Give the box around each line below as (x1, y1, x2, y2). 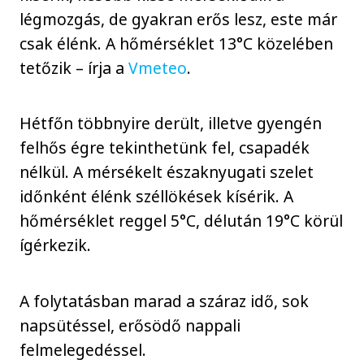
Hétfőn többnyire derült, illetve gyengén (19, 112, 323, 135)
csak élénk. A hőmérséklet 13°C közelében (19, 32, 334, 54)
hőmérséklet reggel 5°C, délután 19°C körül (19, 210, 344, 232)
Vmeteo (128, 56, 188, 79)
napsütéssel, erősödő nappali (19, 314, 241, 336)
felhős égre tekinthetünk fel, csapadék (19, 136, 310, 159)
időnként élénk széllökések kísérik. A (19, 185, 294, 208)
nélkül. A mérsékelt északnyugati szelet (19, 161, 314, 184)
